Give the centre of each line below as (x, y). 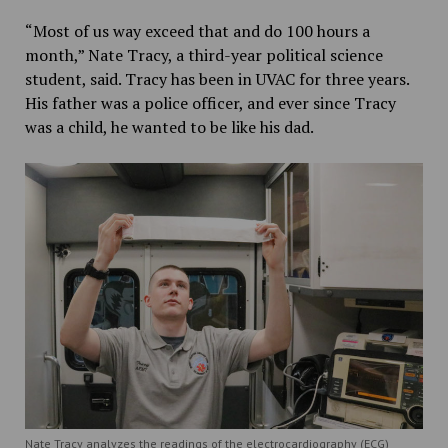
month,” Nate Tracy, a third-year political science (203, 55)
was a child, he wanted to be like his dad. (169, 127)
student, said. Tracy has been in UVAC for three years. (216, 79)
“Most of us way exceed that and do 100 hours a (197, 31)
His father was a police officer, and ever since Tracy (210, 103)
